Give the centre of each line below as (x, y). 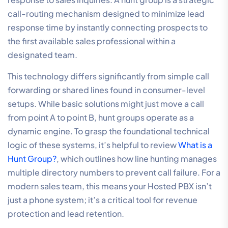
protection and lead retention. (66, 213)
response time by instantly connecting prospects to (108, 27)
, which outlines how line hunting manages (137, 158)
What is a (195, 145)
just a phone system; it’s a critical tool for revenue (103, 199)
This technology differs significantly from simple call (108, 76)
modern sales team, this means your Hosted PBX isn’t (110, 186)
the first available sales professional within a (92, 41)
